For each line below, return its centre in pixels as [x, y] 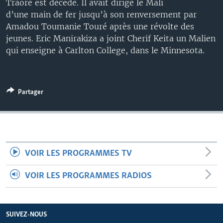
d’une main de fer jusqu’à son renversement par [101, 14]
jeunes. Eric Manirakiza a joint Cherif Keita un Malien [111, 38]
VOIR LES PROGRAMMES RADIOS [88, 176]
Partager [31, 92]
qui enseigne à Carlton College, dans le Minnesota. [105, 50]
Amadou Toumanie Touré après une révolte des [100, 26]
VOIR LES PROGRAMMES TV [78, 154]
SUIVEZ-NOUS [26, 215]
